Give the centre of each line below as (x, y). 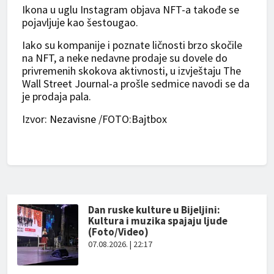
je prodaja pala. (57, 97)
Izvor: (36, 119)
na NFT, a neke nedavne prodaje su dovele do (125, 58)
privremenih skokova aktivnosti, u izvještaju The (131, 71)
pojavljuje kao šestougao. (80, 23)
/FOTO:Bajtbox (133, 119)
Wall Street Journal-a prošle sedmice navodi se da (136, 84)
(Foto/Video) (118, 232)
